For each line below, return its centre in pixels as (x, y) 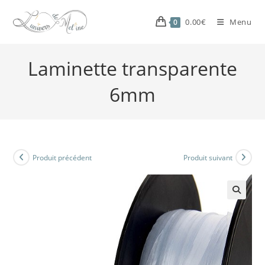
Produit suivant (208, 157)
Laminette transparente (132, 68)
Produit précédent (62, 157)
